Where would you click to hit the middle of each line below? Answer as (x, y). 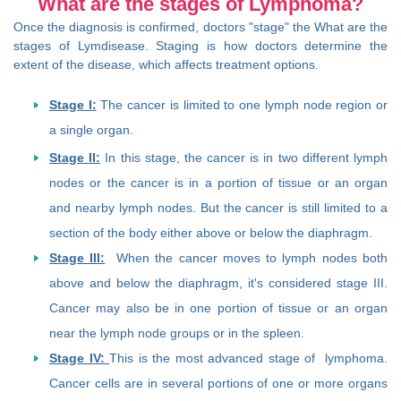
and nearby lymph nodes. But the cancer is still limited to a (218, 208)
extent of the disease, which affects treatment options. (166, 65)
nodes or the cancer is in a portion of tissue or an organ (218, 183)
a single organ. (91, 130)
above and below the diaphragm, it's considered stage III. (218, 283)
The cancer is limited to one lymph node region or (242, 105)
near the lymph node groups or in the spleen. (177, 333)
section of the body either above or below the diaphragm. (211, 233)
